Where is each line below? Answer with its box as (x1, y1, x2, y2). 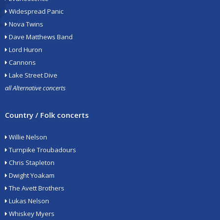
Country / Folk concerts (5, 110, 89, 120)
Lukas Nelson (7, 196, 49, 205)
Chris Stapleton (7, 158, 55, 167)
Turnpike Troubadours (7, 145, 76, 154)
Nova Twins (7, 20, 43, 28)
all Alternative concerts (5, 83, 66, 92)
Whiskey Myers (7, 209, 55, 218)
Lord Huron (7, 45, 42, 54)
